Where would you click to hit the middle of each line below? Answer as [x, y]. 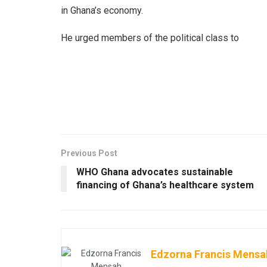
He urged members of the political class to [150, 38]
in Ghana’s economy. [102, 10]
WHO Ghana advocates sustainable [155, 172]
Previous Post [89, 153]
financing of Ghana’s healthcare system [165, 185]
